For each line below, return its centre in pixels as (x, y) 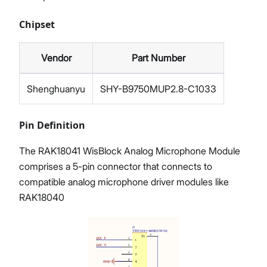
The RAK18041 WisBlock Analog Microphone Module (130, 150)
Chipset (37, 24)
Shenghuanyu (56, 89)
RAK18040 (42, 197)
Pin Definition (52, 125)
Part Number (158, 58)
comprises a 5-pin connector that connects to (116, 166)
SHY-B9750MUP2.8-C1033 (158, 89)
